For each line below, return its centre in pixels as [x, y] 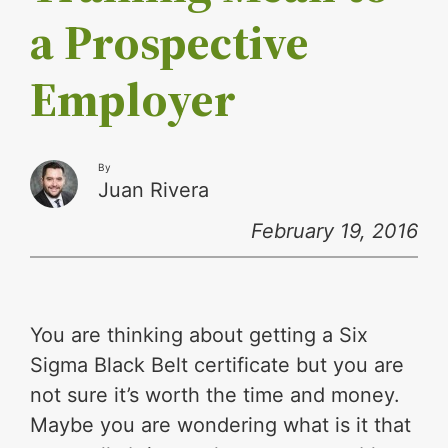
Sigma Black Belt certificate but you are [217, 365]
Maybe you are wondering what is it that [221, 425]
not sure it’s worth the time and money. [215, 395]
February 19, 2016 [334, 231]
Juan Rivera [154, 190]
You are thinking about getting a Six [199, 335]
